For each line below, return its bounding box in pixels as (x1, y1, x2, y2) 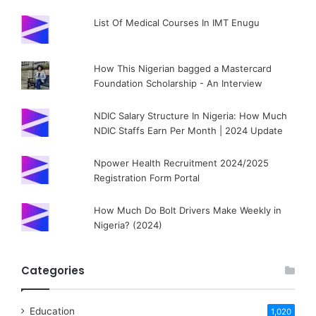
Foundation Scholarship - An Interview (94, 77, 263, 89)
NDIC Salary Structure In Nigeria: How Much (94, 109, 288, 121)
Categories (21, 262, 85, 278)
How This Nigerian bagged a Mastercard (94, 62, 272, 74)
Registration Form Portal (94, 171, 200, 183)
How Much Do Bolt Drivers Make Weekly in (94, 204, 282, 216)
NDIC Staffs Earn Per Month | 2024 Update (94, 124, 284, 136)
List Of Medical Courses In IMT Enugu (94, 16, 260, 28)
